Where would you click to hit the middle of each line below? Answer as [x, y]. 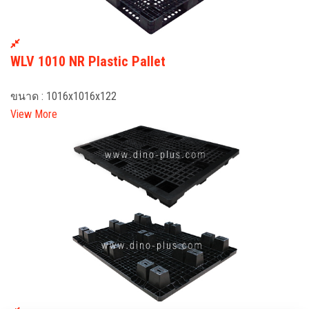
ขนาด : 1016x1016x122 [63, 97]
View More [34, 114]
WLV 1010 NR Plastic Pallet [88, 62]
